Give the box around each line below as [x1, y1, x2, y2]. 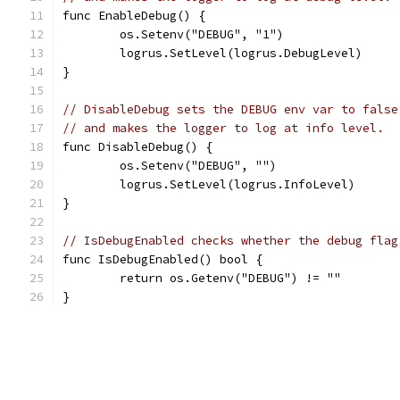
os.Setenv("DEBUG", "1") [120, 27, 284, 42]
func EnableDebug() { [62, 8, 205, 23]
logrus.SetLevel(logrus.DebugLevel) [120, 46, 362, 61]
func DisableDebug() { [62, 139, 212, 154]
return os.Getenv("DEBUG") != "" [120, 271, 341, 286]
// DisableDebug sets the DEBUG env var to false [62, 102, 398, 117]
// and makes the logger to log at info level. [62, 121, 384, 136]
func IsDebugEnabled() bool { [62, 252, 262, 267]
